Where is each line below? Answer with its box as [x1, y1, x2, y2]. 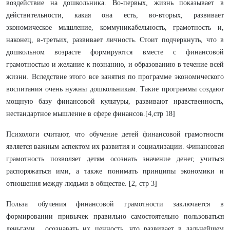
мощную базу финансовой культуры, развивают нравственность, [6, 98, 224, 105]
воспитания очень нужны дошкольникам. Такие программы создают [6, 85, 224, 93]
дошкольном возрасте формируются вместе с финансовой [6, 48, 224, 56]
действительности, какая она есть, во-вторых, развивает [6, 11, 224, 19]
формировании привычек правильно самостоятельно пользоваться [6, 213, 224, 220]
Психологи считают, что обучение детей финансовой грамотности [6, 130, 224, 138]
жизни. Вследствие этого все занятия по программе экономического [6, 73, 224, 81]
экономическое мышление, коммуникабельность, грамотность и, [6, 24, 224, 31]
